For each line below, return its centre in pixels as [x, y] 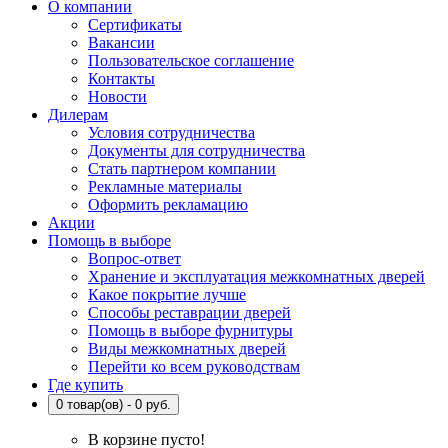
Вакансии [121, 42]
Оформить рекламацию [168, 204]
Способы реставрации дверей [189, 312]
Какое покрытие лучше [167, 294]
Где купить [85, 384]
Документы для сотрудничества [196, 150]
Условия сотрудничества [171, 132]
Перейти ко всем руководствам [194, 366]
